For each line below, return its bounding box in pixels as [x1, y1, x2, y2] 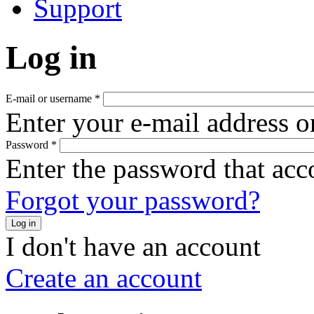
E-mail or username [6, 92, 95, 104]
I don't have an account [6, 231, 261, 261]
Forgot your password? [6, 184, 260, 215]
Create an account [6, 262, 202, 293]
